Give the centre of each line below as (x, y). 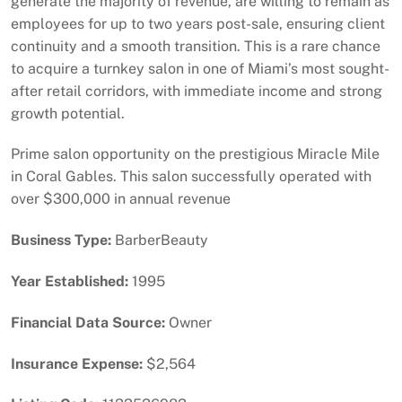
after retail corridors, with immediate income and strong (197, 91)
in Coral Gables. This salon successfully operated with (191, 177)
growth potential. (68, 113)
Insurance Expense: (77, 363)
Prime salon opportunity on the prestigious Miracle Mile (195, 154)
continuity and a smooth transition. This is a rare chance (196, 46)
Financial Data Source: (88, 322)
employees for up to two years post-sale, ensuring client (198, 23)
